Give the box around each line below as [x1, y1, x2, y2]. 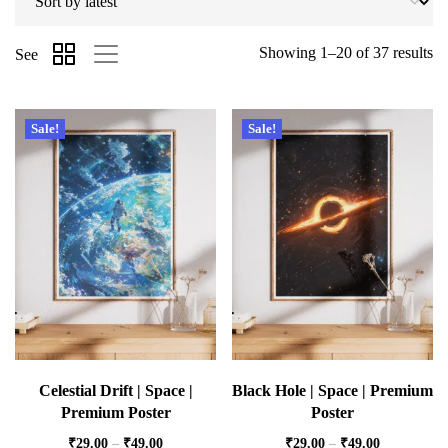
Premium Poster [60, 404, 171, 422]
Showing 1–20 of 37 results [259, 44, 433, 61]
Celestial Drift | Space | [38, 382, 193, 400]
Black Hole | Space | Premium [232, 382, 433, 400]
